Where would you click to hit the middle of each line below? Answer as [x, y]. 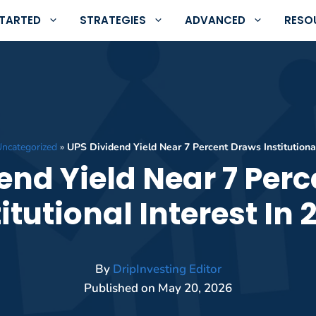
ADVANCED [215, 20]
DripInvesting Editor [167, 269]
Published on [121, 288]
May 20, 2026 [195, 288]
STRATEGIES [113, 20]
